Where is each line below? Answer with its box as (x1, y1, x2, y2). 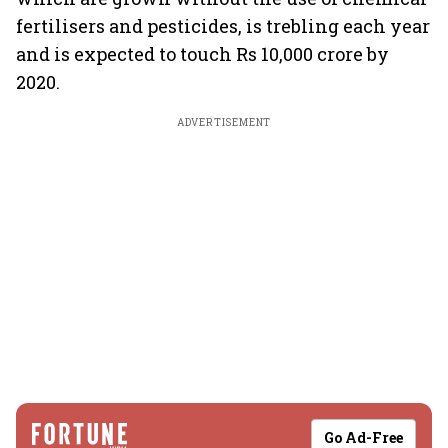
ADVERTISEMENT (176, 116, 272, 129)
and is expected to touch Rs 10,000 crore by (16, 42, 389, 66)
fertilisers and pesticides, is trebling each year (16, 14, 430, 38)
